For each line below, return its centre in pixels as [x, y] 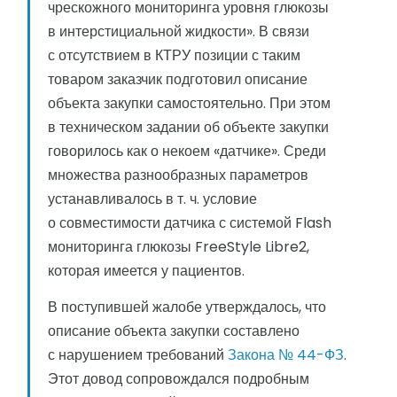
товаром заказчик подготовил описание [178, 80]
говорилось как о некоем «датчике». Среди [187, 152]
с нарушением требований [138, 355]
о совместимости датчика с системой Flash [190, 223]
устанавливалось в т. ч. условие [152, 199]
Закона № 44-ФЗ [286, 355]
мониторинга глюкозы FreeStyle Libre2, [179, 247]
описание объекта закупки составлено [174, 331]
